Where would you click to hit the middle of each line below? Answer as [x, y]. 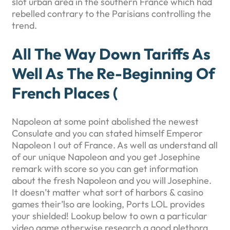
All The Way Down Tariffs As [111, 54]
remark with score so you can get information [105, 168]
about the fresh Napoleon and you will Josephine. [112, 180]
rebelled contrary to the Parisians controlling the [111, 14]
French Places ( [65, 93]
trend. [24, 26]
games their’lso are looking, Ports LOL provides [108, 204]
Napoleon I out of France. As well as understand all [115, 145]
